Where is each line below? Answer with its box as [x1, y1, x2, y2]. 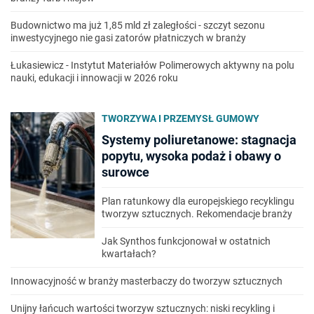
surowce [102, 165, 149, 180]
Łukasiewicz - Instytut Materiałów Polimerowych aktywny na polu [11, 60, 294, 71]
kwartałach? [102, 248, 156, 260]
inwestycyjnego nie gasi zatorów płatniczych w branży [11, 32, 246, 44]
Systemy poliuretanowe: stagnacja [102, 132, 296, 148]
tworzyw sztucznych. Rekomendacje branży [102, 208, 292, 220]
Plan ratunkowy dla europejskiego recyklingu [102, 196, 294, 207]
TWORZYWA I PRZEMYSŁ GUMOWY [102, 113, 259, 125]
